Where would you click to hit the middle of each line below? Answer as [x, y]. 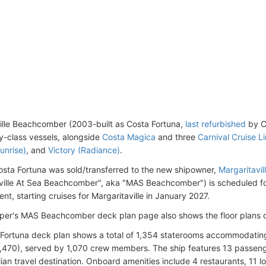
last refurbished [216, 123]
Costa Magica [129, 137]
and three [177, 137]
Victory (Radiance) [84, 150]
